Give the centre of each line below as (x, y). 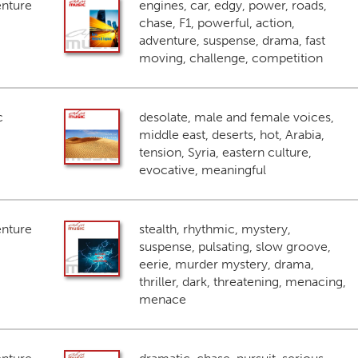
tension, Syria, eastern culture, (225, 152)
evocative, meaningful (202, 170)
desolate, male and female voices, (236, 117)
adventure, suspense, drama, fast (232, 40)
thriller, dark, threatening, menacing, (242, 282)
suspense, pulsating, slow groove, (235, 247)
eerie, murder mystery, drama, (226, 264)
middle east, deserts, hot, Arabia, (231, 135)
